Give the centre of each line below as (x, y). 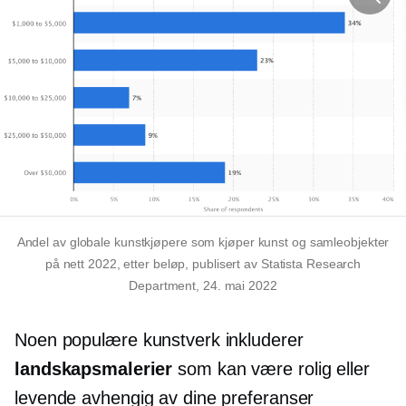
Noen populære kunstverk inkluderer (159, 340)
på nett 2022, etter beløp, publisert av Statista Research (203, 264)
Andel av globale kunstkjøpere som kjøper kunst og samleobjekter (203, 242)
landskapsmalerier (94, 369)
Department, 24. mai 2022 (203, 286)
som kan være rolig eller (271, 369)
